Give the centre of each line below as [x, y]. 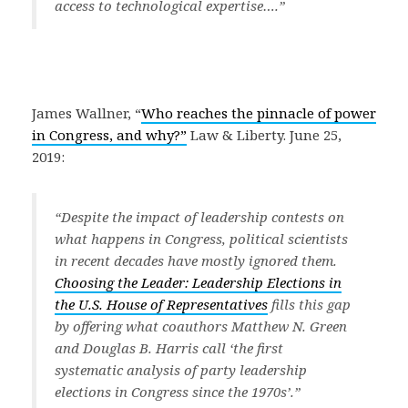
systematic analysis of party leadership [181, 370]
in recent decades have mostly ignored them [194, 260]
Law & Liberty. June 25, [264, 135]
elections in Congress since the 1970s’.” [178, 392]
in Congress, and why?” [109, 135]
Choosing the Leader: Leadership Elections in [198, 282]
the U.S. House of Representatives [161, 304]
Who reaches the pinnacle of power [259, 113]
